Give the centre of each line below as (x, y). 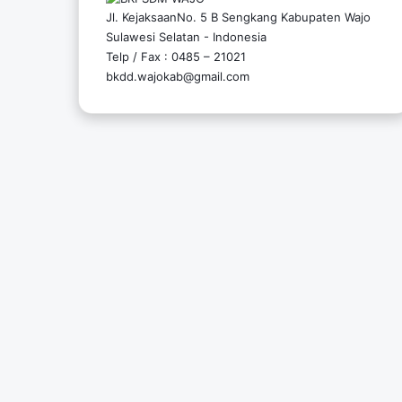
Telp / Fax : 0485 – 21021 (176, 56)
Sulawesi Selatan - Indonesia (186, 36)
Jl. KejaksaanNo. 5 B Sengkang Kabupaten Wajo (238, 17)
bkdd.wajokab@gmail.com (178, 76)
